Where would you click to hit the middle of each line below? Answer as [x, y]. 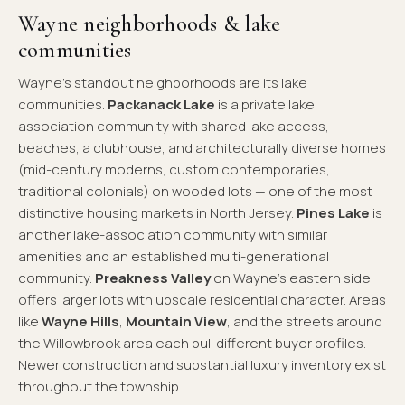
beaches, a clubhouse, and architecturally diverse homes [202, 147]
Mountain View [176, 321]
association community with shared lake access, [174, 126]
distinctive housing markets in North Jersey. [157, 212]
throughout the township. [100, 386]
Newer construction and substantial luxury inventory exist [202, 364]
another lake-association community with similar [173, 234]
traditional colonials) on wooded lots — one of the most [195, 191]
